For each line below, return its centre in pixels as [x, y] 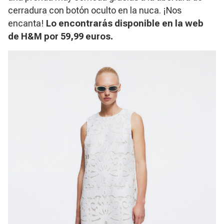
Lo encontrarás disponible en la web [125, 23]
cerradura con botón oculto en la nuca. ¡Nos [95, 10]
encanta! [27, 23]
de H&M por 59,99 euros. [60, 36]
